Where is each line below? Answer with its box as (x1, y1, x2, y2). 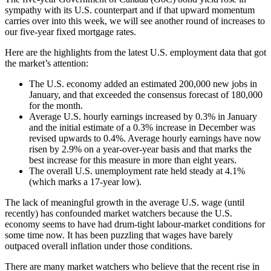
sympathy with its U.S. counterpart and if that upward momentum (5, 4, 255, 15)
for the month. (29, 100, 83, 111)
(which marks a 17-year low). (29, 176, 142, 187)
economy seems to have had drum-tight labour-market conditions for (5, 218, 265, 229)
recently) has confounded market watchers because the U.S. (5, 207, 232, 218)
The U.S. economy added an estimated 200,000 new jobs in (29, 78, 257, 89)
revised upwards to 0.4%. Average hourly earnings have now (29, 132, 261, 143)
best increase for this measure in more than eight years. (29, 154, 237, 165)
